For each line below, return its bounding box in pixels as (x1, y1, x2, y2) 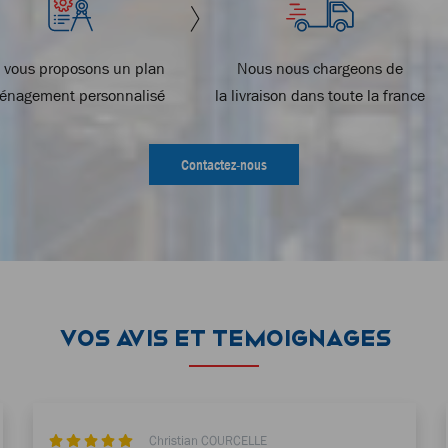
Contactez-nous (181, 155, 267, 173)
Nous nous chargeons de (237, 58, 403, 77)
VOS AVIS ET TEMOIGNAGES (58, 323, 390, 352)
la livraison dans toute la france (215, 85, 425, 104)
